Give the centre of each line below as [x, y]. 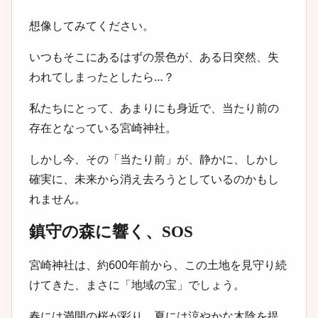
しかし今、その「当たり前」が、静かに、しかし [154, 159]
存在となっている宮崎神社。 [103, 127]
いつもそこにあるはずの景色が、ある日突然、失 [154, 56]
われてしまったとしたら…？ [102, 76]
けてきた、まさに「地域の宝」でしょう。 [137, 284]
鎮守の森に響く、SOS [111, 231]
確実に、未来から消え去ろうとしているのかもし [154, 179]
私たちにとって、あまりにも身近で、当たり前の [154, 108]
